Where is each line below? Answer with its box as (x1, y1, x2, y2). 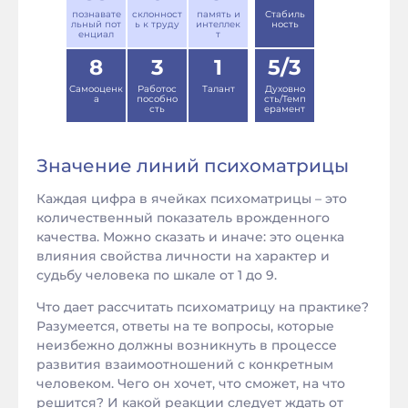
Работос (138, 83, 177, 95)
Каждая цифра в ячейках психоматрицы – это (36, 190, 347, 207)
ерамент (264, 103, 305, 115)
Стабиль (264, 8, 305, 20)
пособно (137, 93, 178, 105)
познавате (71, 8, 121, 20)
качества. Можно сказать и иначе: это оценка (36, 229, 344, 245)
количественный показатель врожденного (36, 209, 330, 226)
